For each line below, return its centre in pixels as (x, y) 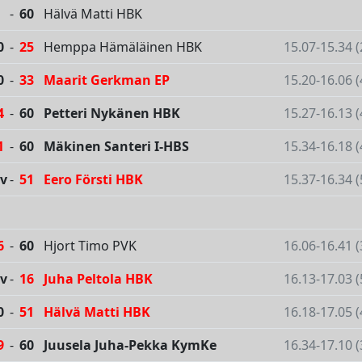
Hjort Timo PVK (90, 246)
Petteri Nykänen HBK (112, 114)
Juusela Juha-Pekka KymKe (130, 345)
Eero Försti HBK (93, 180)
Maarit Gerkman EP (107, 80)
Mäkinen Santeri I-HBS (116, 147)
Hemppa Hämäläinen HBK (123, 47)
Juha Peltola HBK (98, 279)
